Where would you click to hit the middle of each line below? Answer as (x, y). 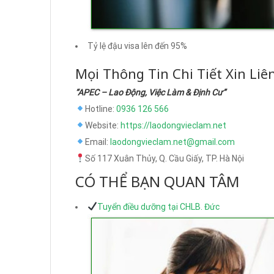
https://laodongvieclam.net (173, 125)
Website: (102, 125)
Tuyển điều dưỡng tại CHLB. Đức (158, 206)
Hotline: (100, 109)
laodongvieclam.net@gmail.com (172, 142)
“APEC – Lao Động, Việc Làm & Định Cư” (150, 92)
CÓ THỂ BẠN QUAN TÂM (157, 181)
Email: (97, 142)
